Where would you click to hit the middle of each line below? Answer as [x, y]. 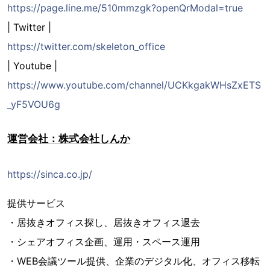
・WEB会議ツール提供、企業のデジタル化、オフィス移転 [133, 261]
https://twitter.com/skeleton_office [86, 46]
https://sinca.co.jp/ [50, 174]
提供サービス [36, 203]
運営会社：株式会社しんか [69, 138]
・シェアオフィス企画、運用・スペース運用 [104, 241]
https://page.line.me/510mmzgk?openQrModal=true [125, 8]
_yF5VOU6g [34, 104]
